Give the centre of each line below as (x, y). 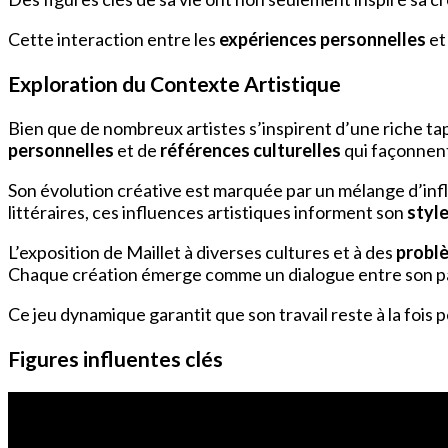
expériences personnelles (322, 38)
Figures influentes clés (115, 359)
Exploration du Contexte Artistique (174, 83)
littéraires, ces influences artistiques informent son (207, 211)
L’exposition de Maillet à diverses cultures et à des (202, 251)
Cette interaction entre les (113, 38)
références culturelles (250, 149)
